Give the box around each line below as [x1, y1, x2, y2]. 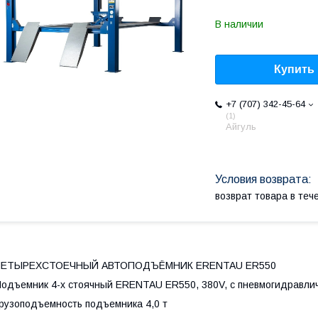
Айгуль [226, 121, 256, 133]
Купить [274, 63, 314, 76]
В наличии [215, 18, 263, 30]
